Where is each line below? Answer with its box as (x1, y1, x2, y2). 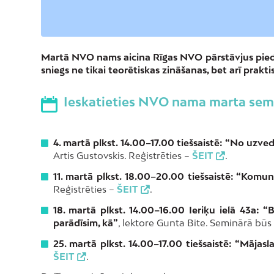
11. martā (53, 171, 94, 182)
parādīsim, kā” (53, 217, 118, 228)
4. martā (53, 137, 91, 149)
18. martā (53, 204, 97, 215)
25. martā (53, 237, 97, 249)
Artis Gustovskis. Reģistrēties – (53, 150, 192, 161)
